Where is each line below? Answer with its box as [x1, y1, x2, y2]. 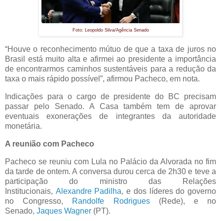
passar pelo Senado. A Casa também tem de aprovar [5, 102, 216, 111]
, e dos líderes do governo [121, 186, 217, 195]
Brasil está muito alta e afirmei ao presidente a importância [5, 55, 216, 64]
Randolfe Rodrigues [72, 196, 150, 205]
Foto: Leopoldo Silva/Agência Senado [72, 28, 149, 33]
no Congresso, [5, 196, 73, 205]
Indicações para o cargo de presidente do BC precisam [5, 92, 216, 101]
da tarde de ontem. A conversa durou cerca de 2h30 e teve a [5, 167, 216, 176]
